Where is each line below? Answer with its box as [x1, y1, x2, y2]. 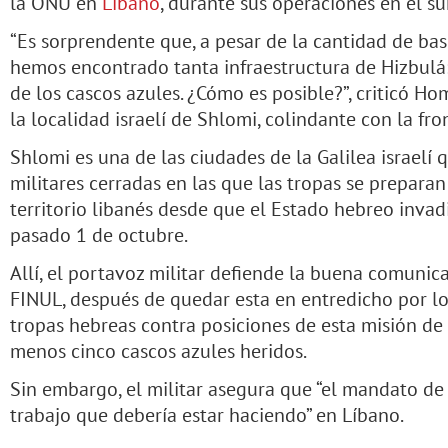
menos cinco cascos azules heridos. [10, 337, 307, 364]
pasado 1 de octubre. [10, 221, 188, 248]
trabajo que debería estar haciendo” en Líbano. [10, 401, 404, 428]
